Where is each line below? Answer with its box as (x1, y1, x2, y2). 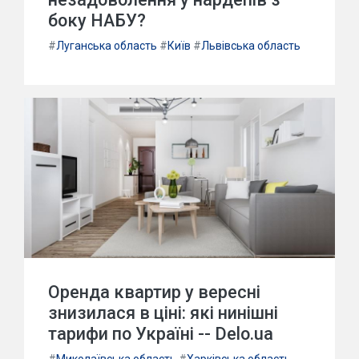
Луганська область (56, 39, 157, 52)
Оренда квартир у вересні (48, 282, 260, 302)
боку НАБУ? (48, 10, 146, 30)
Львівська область (201, 39, 301, 52)
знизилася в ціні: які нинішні (48, 303, 278, 323)
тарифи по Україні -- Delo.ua (48, 324, 273, 344)
